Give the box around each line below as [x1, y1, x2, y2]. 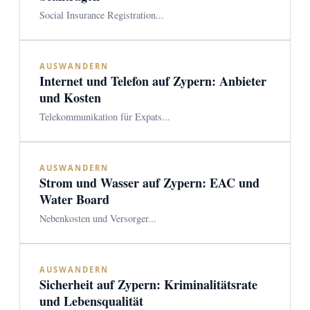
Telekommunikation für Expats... [39, 110, 170, 123]
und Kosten [39, 89, 101, 107]
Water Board [39, 190, 109, 208]
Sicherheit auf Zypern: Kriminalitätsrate [39, 275, 257, 293]
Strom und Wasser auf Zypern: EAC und [39, 174, 259, 192]
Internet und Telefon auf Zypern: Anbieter [39, 72, 266, 90]
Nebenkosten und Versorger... [39, 212, 156, 225]
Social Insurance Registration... [39, 8, 164, 21]
